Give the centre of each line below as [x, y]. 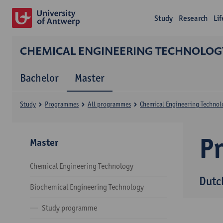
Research [193, 18]
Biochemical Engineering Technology [87, 187]
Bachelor [39, 78]
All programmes [109, 104]
